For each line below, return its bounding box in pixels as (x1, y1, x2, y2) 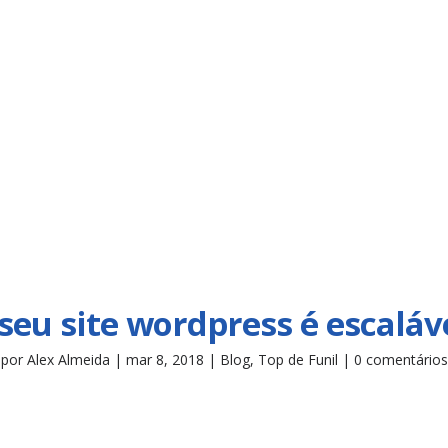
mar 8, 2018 (125, 349, 204, 369)
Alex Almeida (26, 349, 110, 369)
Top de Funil (257, 349, 338, 369)
